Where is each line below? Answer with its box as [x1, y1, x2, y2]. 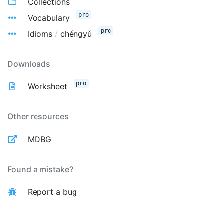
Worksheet [28, 81, 67, 91]
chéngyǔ [58, 29, 92, 38]
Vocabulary [28, 13, 70, 23]
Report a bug [28, 187, 77, 197]
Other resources [7, 111, 69, 121]
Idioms [28, 29, 55, 38]
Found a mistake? [7, 164, 73, 174]
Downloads [7, 59, 50, 69]
